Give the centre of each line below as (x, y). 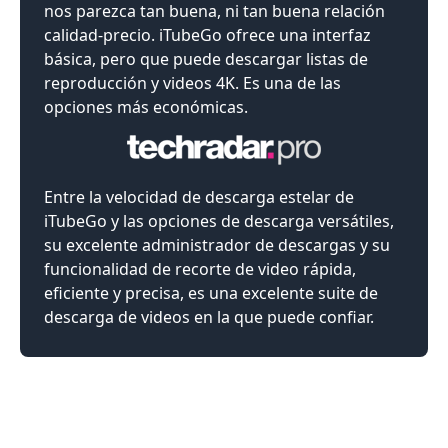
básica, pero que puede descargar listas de (206, 59)
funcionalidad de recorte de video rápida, (200, 269)
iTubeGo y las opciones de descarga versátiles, (219, 221)
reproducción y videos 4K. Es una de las (192, 83)
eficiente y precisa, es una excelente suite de (211, 293)
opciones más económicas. (146, 107)
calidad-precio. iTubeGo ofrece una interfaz (207, 35)
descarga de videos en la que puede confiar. (209, 317)
